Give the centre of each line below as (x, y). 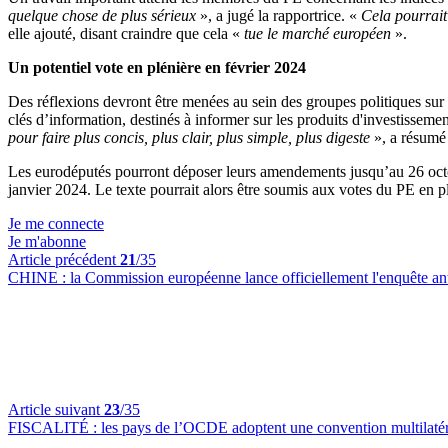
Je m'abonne (47, 241)
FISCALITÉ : (54, 427)
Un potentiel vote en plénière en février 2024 (157, 67)
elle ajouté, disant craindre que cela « (124, 33)
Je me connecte (56, 223)
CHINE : (39, 277)
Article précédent (64, 259)
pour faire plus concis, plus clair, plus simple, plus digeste (191, 137)
